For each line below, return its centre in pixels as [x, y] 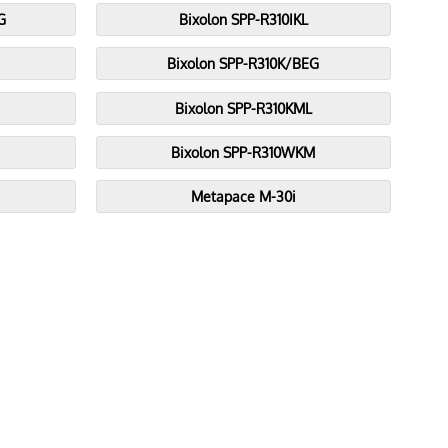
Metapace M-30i [243, 196]
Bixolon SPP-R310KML [243, 108]
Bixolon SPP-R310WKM [243, 152]
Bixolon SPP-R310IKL [243, 19]
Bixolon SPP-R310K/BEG [243, 63]
